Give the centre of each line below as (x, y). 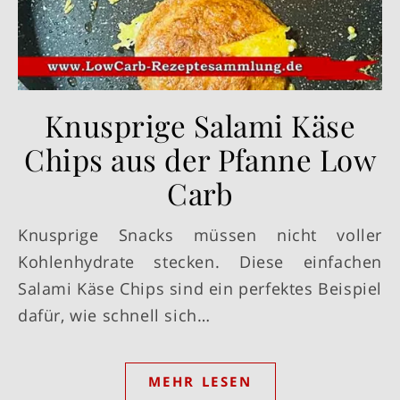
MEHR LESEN (200, 382)
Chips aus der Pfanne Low (200, 159)
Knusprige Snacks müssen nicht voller (23, 235)
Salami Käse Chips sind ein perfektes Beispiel (200, 289)
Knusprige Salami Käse (200, 125)
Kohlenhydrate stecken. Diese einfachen (200, 262)
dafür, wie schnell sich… (114, 316)
